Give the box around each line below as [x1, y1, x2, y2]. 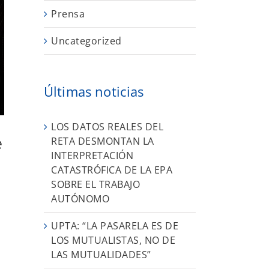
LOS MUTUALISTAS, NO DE [51, 233, 175, 247]
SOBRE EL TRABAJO [51, 177, 140, 191]
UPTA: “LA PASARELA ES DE [51, 219, 178, 232]
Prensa [51, 7, 85, 21]
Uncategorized [51, 34, 122, 48]
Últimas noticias [44, 82, 144, 101]
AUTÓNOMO [51, 192, 109, 205]
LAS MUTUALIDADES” [51, 247, 151, 261]
